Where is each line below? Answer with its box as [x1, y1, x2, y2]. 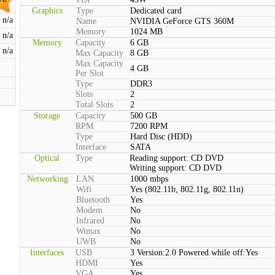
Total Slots [76, 100, 113, 109]
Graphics [32, 6, 63, 15]
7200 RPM [130, 122, 168, 131]
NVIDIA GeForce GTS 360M [130, 17, 234, 26]
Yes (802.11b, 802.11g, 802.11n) [130, 185, 244, 194]
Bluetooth [76, 195, 110, 204]
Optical [34, 153, 60, 163]
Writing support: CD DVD [130, 163, 222, 172]
